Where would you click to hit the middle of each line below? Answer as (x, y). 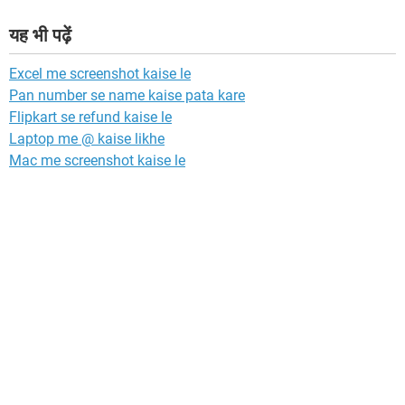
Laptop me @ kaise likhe (87, 139)
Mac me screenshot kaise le (97, 161)
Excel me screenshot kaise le (100, 74)
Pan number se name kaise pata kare (127, 96)
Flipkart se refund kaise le (90, 118)
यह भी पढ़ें (40, 36)
